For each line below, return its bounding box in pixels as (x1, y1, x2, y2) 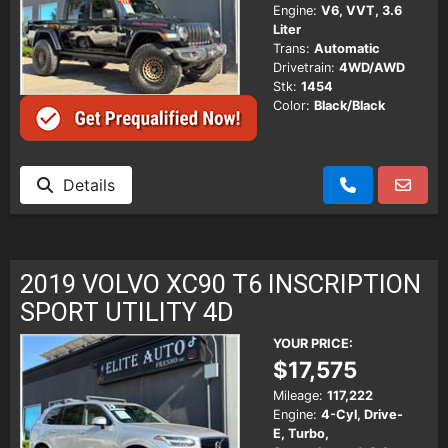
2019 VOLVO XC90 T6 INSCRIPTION (20, 268, 421, 299)
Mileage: (273, 387, 323, 403)
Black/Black (314, 98, 385, 114)
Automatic (314, 41, 380, 57)
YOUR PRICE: (273, 335, 353, 351)
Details (53, 174, 115, 195)
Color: (273, 98, 310, 114)
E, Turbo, (273, 425, 329, 441)
